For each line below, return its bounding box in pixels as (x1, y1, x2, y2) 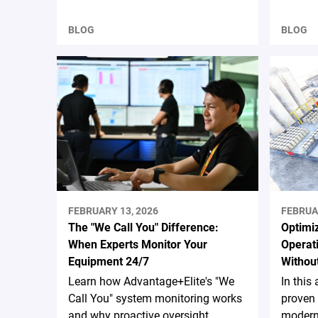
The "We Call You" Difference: (68, 221, 219, 235)
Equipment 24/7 (68, 255, 149, 269)
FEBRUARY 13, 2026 (68, 205, 158, 217)
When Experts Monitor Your (68, 238, 207, 252)
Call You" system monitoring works (68, 292, 242, 306)
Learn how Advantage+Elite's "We (68, 275, 234, 289)
